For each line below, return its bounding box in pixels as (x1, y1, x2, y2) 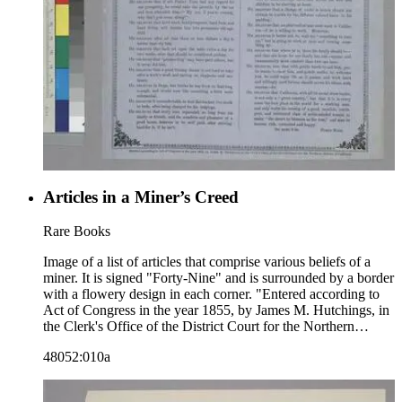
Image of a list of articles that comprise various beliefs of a (43, 254, 371, 270)
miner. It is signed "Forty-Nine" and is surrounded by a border (43, 270, 394, 286)
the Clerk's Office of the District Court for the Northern (43, 319, 354, 335)
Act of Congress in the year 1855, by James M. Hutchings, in (43, 302, 389, 319)
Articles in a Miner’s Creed (43, 187, 239, 206)
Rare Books (43, 223, 110, 240)
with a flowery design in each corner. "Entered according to (43, 286, 380, 302)
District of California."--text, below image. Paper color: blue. (286, 335, 386, 351)
